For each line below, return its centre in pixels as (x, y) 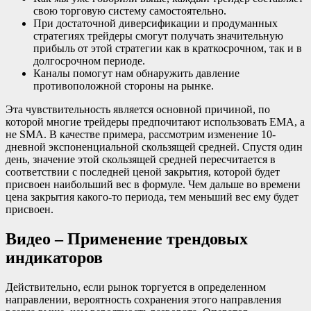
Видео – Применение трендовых (127, 239)
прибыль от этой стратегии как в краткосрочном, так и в (168, 49)
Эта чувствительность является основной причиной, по (138, 110)
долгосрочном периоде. (89, 61)
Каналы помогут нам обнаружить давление (136, 74)
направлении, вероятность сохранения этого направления (143, 300)
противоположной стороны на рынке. (124, 86)
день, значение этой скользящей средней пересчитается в (141, 160)
